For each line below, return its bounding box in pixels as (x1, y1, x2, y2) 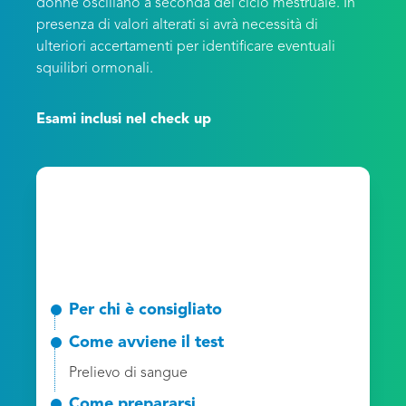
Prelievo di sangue (69, 366, 188, 381)
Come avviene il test (69, 334, 224, 351)
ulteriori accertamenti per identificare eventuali (36, 40, 335, 54)
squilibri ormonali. (36, 62, 153, 76)
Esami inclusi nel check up (36, 112, 211, 127)
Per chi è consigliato (69, 302, 222, 318)
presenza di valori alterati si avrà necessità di (36, 18, 318, 33)
